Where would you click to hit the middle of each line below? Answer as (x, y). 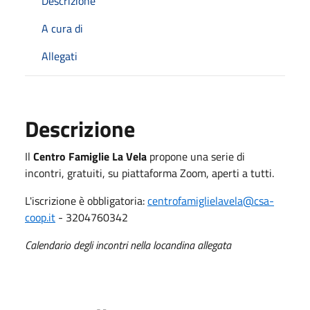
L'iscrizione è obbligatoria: (86, 200)
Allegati (60, 56)
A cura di (62, 28)
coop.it (40, 217)
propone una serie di (196, 156)
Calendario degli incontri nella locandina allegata (128, 245)
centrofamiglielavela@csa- (211, 200)
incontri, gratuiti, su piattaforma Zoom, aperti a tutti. (149, 173)
